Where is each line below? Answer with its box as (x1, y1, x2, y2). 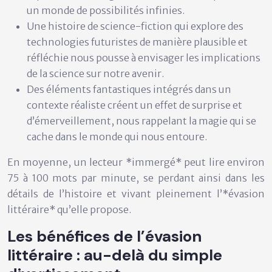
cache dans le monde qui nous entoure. (27, 130, 207, 143)
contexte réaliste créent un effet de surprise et (27, 98, 242, 111)
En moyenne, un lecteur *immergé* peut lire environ (7, 155, 265, 168)
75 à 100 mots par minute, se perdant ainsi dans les (7, 171, 265, 184)
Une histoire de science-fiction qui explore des (27, 19, 243, 32)
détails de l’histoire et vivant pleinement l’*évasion (7, 187, 265, 200)
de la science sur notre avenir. (27, 67, 164, 80)
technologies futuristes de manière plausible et (27, 35, 248, 48)
